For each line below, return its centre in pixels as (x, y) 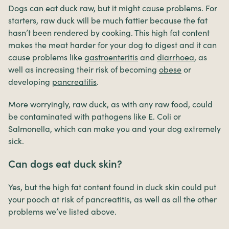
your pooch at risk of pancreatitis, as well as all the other (112, 199)
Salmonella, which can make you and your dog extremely (114, 129)
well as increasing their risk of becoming (84, 69)
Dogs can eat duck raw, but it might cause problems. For (113, 8)
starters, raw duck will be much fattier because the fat (108, 20)
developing (30, 82)
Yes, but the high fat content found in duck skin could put (112, 187)
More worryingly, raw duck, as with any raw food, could (110, 104)
